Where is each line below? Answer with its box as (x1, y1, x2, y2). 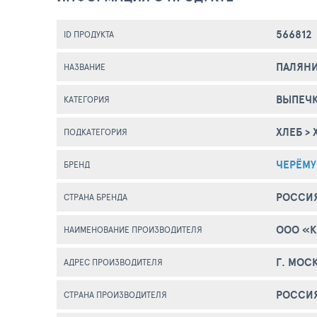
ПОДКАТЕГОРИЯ (64, 126, 127, 137)
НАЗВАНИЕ (64, 61, 105, 72)
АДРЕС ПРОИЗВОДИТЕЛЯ (64, 256, 163, 267)
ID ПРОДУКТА (64, 28, 114, 40)
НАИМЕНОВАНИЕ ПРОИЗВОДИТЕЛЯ (64, 224, 202, 235)
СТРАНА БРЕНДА (64, 191, 127, 202)
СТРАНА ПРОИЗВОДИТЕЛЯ (64, 289, 167, 300)
